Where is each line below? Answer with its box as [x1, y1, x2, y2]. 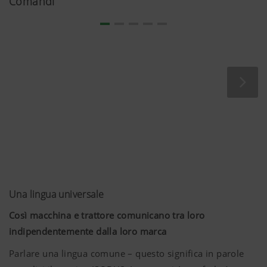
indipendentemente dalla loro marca [9, 225, 167, 238]
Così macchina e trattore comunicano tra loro [9, 209, 205, 222]
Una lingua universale [9, 188, 104, 201]
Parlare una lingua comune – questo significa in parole [9, 247, 244, 260]
